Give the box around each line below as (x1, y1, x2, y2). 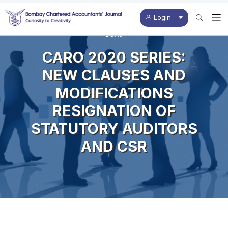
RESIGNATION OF (52, 101, 176, 120)
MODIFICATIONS (55, 83, 173, 102)
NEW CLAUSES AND (42, 66, 186, 84)
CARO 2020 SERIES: (42, 48, 186, 66)
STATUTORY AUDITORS (31, 119, 197, 137)
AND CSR (81, 137, 147, 155)
